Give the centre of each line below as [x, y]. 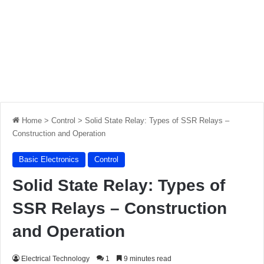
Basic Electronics [49, 159]
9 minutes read [147, 259]
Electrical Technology [55, 259]
